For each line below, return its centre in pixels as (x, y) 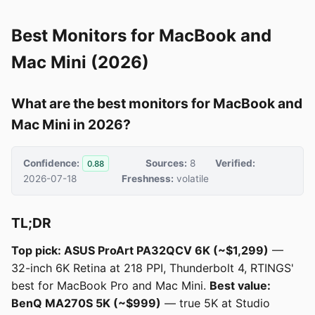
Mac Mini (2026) (80, 62)
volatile (192, 179)
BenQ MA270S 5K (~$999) (86, 303)
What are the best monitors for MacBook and (157, 103)
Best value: (240, 286)
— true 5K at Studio (216, 303)
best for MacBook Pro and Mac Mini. (110, 286)
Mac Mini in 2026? (71, 124)
